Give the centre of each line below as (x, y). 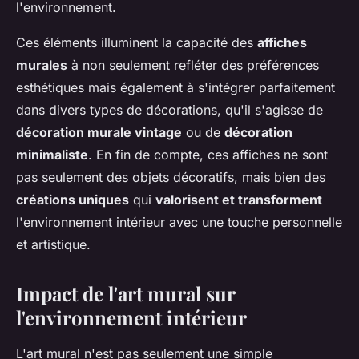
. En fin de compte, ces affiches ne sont (208, 155)
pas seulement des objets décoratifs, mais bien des (171, 177)
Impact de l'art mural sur (125, 294)
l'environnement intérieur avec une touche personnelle (179, 222)
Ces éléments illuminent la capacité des (137, 43)
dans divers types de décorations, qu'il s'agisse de (169, 110)
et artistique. (53, 245)
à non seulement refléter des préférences (193, 65)
